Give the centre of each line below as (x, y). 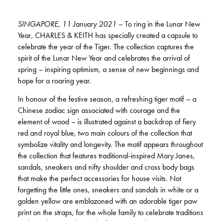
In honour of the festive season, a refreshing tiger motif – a (107, 99)
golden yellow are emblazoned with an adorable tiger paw (108, 201)
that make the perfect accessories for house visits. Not (99, 178)
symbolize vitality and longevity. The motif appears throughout (110, 144)
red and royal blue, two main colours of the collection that (105, 133)
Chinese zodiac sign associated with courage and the (99, 110)
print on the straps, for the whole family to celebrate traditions (110, 212)
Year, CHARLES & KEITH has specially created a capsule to (108, 35)
